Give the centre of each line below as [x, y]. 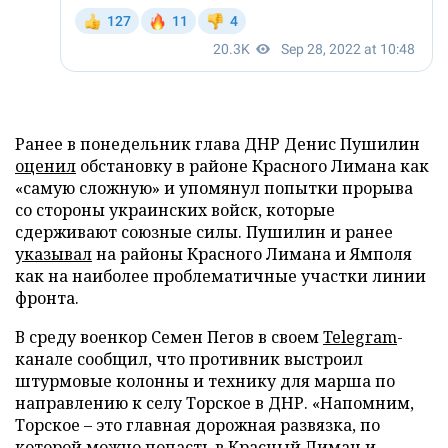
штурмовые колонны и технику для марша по [205, 380]
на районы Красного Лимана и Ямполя [252, 253]
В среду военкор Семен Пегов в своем [169, 336]
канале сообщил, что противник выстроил [189, 358]
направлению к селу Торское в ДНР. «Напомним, [214, 402]
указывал [53, 253]
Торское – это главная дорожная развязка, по [197, 424]
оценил [45, 165]
